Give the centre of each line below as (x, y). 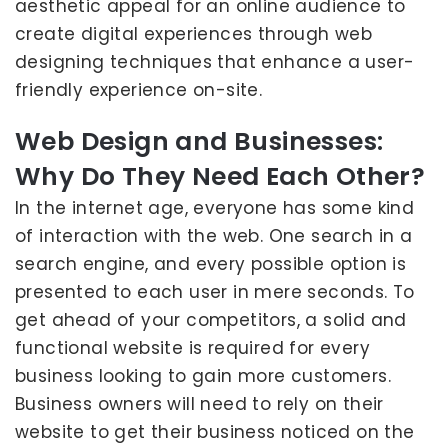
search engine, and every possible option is (211, 264)
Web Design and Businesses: (199, 141)
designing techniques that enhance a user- (215, 62)
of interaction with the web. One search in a (214, 236)
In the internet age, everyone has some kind (215, 208)
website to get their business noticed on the (215, 432)
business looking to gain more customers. (203, 376)
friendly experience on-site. (139, 90)
